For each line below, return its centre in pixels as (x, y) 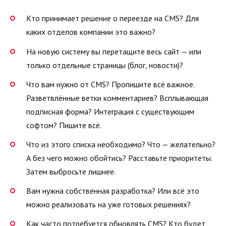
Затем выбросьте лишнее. (71, 171)
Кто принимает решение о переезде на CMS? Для (112, 18)
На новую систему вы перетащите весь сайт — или (114, 51)
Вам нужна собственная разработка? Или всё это (113, 191)
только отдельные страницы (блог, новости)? (105, 65)
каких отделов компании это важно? (91, 32)
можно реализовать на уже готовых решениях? (108, 205)
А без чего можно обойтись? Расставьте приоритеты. (119, 158)
